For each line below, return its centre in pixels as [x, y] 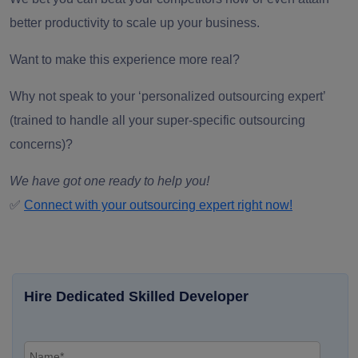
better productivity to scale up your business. [136, 23]
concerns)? [43, 145]
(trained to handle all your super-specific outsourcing [157, 121]
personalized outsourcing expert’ [233, 97]
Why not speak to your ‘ [76, 97]
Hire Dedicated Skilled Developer [136, 297]
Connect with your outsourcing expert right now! [158, 205]
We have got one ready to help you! [109, 181]
